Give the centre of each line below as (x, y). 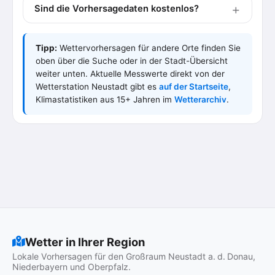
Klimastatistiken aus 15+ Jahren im (105, 99)
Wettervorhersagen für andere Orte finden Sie (149, 48)
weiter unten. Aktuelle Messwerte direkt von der (130, 74)
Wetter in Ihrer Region (85, 242)
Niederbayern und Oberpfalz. (72, 267)
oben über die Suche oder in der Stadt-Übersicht (132, 61)
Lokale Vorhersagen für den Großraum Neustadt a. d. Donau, (134, 256)
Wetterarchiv (200, 99)
